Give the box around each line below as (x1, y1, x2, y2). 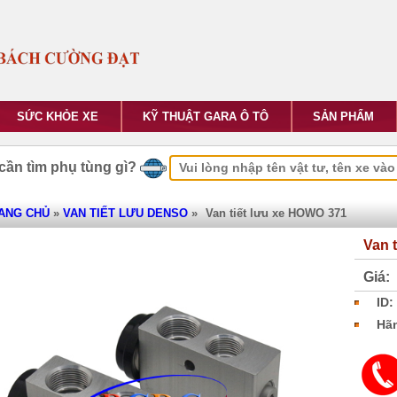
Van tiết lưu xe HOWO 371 (206, 206, 346, 220)
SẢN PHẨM (313, 110, 374, 123)
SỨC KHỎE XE (17, 110, 98, 123)
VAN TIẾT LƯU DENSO (63, 206, 188, 220)
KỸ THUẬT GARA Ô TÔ (143, 110, 269, 123)
